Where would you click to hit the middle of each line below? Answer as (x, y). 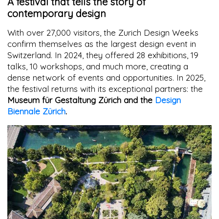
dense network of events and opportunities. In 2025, (106, 78)
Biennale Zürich (36, 111)
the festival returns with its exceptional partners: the (105, 89)
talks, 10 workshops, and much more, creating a (98, 66)
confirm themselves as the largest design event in (102, 44)
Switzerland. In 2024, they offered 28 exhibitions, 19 (103, 55)
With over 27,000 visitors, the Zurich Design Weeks (103, 33)
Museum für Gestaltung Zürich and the (81, 100)
